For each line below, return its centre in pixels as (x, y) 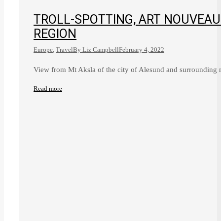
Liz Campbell (101, 50)
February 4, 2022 (142, 50)
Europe (43, 50)
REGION (55, 34)
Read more (48, 89)
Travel (64, 50)
